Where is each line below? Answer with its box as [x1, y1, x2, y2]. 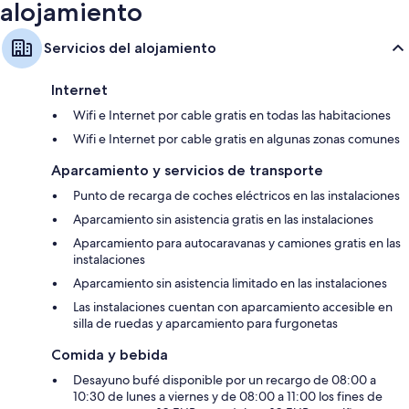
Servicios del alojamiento [44, 39, 216, 58]
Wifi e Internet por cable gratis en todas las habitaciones [73, 107, 391, 124]
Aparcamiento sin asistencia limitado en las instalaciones [73, 275, 387, 292]
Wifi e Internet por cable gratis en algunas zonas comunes [73, 131, 400, 148]
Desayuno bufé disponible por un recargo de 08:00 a [73, 372, 376, 389]
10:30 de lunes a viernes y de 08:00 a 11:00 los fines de [73, 388, 383, 405]
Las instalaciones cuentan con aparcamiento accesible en [73, 299, 393, 316]
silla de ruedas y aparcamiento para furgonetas [73, 315, 338, 332]
